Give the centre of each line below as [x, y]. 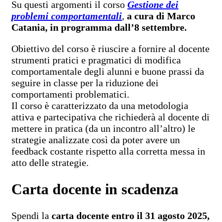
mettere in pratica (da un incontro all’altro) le [103, 128]
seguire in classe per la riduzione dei [85, 83]
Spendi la [31, 215]
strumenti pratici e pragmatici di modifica [96, 60]
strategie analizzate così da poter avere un [96, 140]
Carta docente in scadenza [95, 189]
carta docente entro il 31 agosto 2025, [131, 215]
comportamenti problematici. [70, 94]
